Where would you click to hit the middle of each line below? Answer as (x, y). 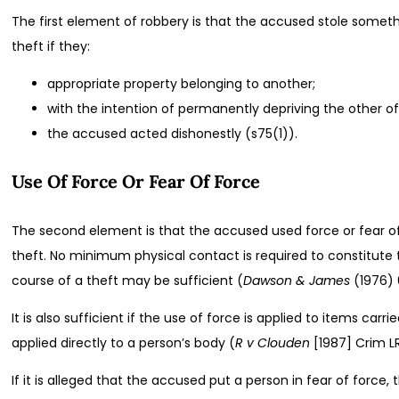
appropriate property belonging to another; (182, 83)
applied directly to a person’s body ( (124, 342)
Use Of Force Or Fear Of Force (136, 182)
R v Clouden (273, 342)
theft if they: (51, 46)
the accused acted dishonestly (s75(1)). (173, 133)
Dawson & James (297, 280)
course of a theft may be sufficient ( (128, 280)
